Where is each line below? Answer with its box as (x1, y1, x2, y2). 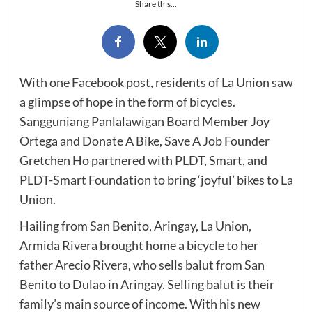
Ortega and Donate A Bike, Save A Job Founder (19, 132, 270, 148)
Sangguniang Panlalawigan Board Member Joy (19, 113, 270, 129)
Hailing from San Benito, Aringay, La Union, (19, 217, 251, 233)
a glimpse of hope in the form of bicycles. (19, 93, 235, 109)
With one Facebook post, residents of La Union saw (19, 74, 293, 90)
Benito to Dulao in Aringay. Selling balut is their (19, 276, 274, 292)
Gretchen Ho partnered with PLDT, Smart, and (19, 152, 267, 168)
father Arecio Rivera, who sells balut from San (19, 256, 265, 272)
